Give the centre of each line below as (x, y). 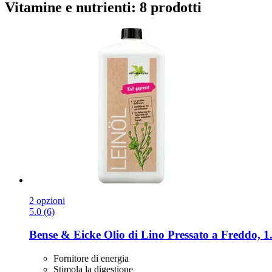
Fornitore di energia (91, 259)
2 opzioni (47, 200)
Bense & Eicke (65, 235)
